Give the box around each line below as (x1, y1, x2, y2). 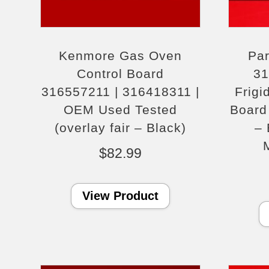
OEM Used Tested (64, 102, 178, 116)
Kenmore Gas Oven (59, 48, 183, 62)
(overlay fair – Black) (55, 120, 187, 134)
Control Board (77, 66, 165, 80)
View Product (82, 189, 159, 202)
